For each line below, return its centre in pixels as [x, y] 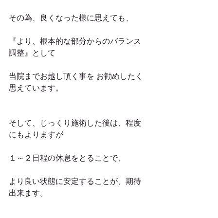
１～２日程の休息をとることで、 [67, 158]
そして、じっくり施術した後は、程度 [75, 123]
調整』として [32, 53]
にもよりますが [36, 134]
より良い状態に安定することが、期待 [75, 181]
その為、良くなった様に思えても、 [71, 18]
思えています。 [36, 88]
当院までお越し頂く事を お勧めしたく [76, 76]
